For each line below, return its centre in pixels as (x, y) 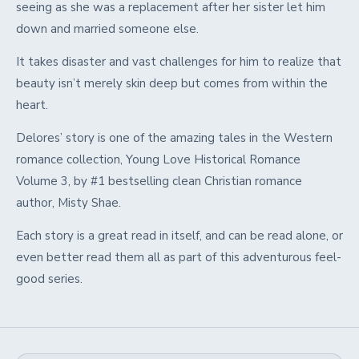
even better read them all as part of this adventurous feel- (179, 258)
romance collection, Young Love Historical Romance (158, 160)
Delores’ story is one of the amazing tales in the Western (174, 138)
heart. (32, 105)
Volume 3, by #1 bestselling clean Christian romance (159, 182)
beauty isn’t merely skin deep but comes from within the (172, 84)
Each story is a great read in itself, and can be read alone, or (179, 236)
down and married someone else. (107, 29)
